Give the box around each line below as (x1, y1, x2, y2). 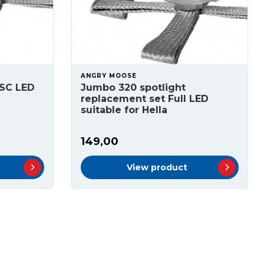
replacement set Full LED (81, 93, 209, 104)
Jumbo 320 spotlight (81, 82, 186, 93)
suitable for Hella (81, 104, 167, 115)
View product (126, 162, 187, 173)
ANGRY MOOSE (81, 72, 137, 80)
